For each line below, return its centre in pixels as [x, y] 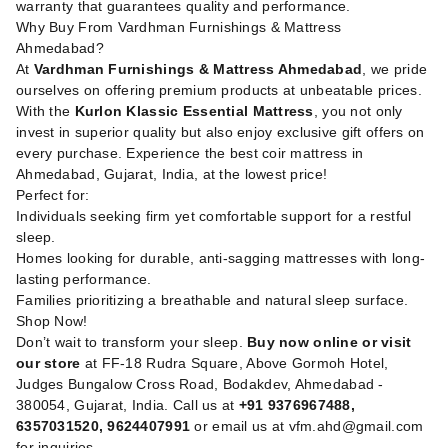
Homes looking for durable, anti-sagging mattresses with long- [221, 258]
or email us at [239, 426]
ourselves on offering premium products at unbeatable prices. [219, 90]
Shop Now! [52, 321]
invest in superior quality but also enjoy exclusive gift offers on [220, 132]
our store [48, 363]
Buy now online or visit [329, 342]
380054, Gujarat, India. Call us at [127, 405]
